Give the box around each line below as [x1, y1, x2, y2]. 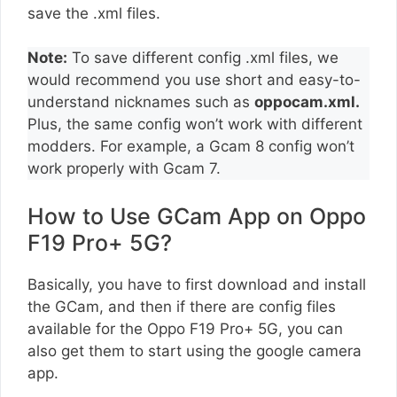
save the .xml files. [27, 4, 165, 22]
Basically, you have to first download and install [27, 275, 366, 293]
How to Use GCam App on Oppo [27, 202, 366, 230]
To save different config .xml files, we [67, 49, 339, 67]
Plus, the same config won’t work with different [27, 115, 362, 134]
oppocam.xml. [254, 93, 360, 112]
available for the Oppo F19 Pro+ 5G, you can [27, 319, 343, 338]
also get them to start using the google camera [27, 341, 362, 360]
